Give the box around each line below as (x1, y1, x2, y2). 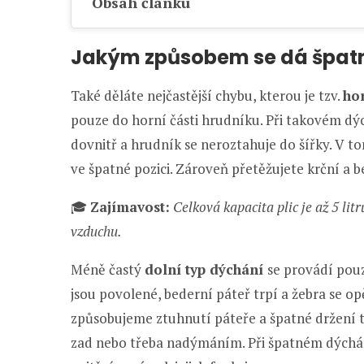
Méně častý (71, 260, 145, 279)
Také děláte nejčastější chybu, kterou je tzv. (71, 86, 343, 105)
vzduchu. (71, 222, 122, 240)
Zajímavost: (90, 197, 170, 216)
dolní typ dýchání (145, 260, 267, 279)
